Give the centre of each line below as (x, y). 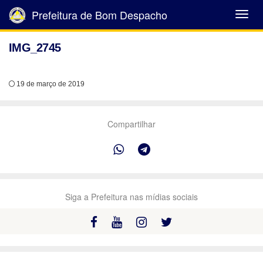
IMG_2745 (35, 48)
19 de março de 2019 (50, 84)
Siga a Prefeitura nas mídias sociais (131, 197)
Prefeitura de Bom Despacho (98, 15)
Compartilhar (131, 124)
